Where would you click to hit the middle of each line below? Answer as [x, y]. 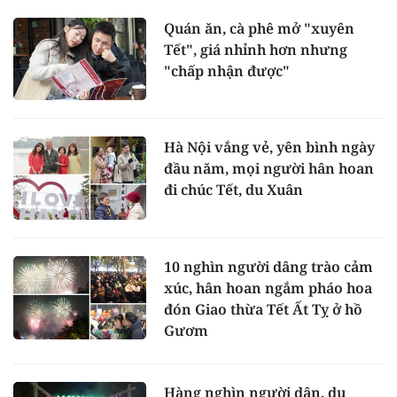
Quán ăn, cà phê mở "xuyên [259, 28]
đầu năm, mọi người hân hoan [269, 169]
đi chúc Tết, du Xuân [234, 190]
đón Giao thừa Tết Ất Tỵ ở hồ [263, 309]
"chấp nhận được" [227, 70]
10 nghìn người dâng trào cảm [269, 267]
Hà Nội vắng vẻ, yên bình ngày [269, 148]
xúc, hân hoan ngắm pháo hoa [268, 288]
